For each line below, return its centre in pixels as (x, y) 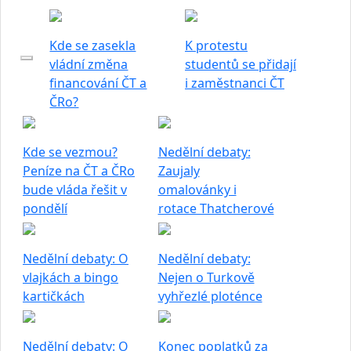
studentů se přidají (240, 64)
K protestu (216, 45)
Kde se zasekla (93, 45)
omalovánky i (197, 190)
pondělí (45, 208)
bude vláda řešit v (75, 190)
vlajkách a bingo (71, 277)
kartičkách (54, 296)
